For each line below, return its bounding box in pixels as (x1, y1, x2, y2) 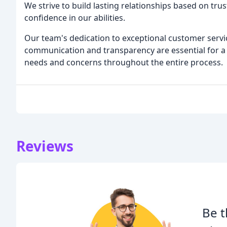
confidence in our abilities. (24, 12, 125, 24)
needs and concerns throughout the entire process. (24, 57, 223, 68)
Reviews (16, 136, 73, 156)
